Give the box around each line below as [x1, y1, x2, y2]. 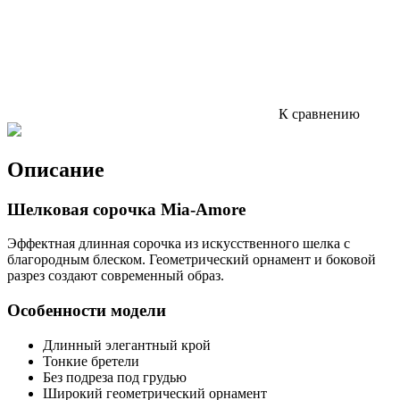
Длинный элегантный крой [43, 337, 211, 353]
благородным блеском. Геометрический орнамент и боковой [7, 252, 376, 268]
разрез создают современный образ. [7, 268, 224, 284]
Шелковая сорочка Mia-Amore [7, 199, 246, 219]
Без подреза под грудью [43, 369, 187, 385]
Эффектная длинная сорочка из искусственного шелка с [7, 236, 350, 252]
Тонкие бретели [43, 353, 139, 369]
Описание [7, 157, 104, 181]
